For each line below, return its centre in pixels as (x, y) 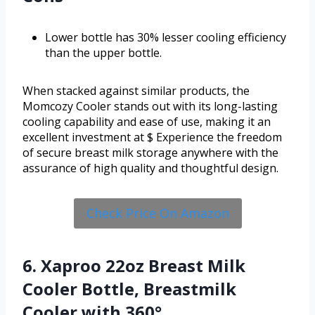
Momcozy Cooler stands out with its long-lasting (150, 107)
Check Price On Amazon (157, 213)
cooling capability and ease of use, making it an (147, 122)
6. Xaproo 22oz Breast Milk (134, 265)
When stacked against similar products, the (136, 91)
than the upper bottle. (103, 53)
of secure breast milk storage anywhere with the (150, 153)
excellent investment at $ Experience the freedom (152, 137)
